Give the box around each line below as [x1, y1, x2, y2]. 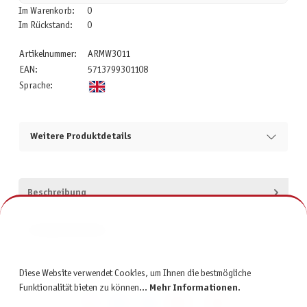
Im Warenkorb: [18, 6, 75, 16]
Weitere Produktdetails [29, 132, 132, 142]
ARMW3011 [87, 49, 130, 59]
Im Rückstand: [18, 21, 73, 30]
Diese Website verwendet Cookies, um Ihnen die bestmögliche [18, 269, 251, 279]
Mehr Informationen [149, 284, 238, 293]
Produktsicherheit [27, 226, 106, 236]
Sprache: [19, 81, 53, 90]
